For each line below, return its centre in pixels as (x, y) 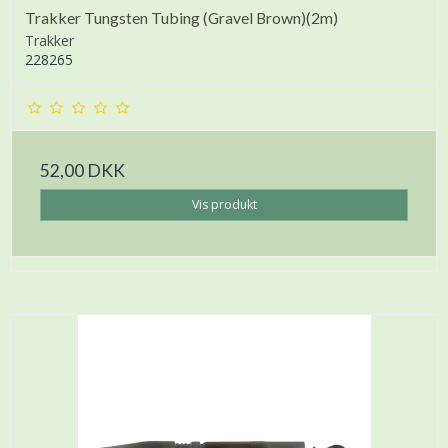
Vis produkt (224, 205)
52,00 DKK (82, 170)
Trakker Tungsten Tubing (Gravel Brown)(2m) (181, 17)
